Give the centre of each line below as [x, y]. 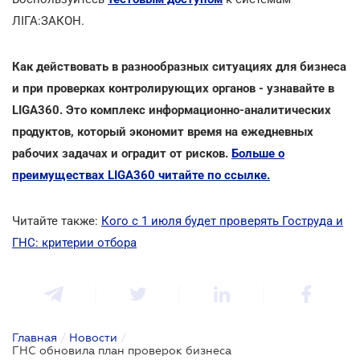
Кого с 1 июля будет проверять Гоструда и [222, 221]
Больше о [258, 153]
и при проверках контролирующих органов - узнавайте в [173, 88]
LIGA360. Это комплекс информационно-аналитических [172, 110]
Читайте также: [57, 221]
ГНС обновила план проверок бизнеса [122, 350]
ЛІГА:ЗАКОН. [48, 20]
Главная [35, 337]
